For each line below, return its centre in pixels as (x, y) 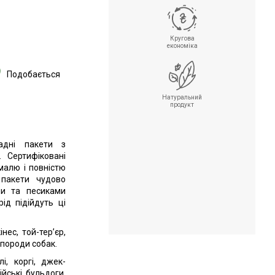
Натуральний (182, 97)
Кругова (182, 38)
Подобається (33, 74)
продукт (182, 105)
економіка (182, 46)
